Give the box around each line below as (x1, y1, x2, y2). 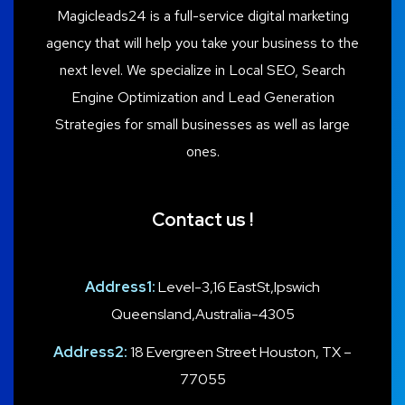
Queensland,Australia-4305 (110, 304, 295, 324)
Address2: (53, 342, 127, 362)
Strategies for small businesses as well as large (55, 114, 350, 134)
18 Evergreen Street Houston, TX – (127, 342, 352, 362)
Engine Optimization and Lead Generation (71, 87, 334, 107)
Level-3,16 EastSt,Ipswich (155, 277, 320, 297)
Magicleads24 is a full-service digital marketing (56, 5, 349, 25)
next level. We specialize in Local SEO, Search (60, 60, 345, 80)
